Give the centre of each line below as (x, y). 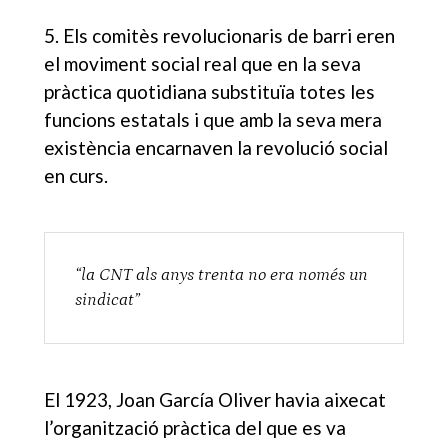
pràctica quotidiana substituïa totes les (210, 91)
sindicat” (108, 299)
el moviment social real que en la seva (203, 63)
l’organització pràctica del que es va (195, 427)
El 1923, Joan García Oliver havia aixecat (215, 399)
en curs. (76, 175)
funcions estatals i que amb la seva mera (213, 119)
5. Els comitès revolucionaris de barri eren (220, 35)
